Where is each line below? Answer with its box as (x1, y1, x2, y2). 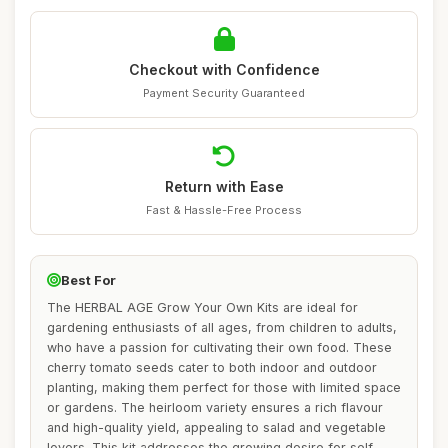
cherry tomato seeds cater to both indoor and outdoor (47, 360, 377, 375)
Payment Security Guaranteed (143, 86, 305, 100)
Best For (61, 272, 116, 288)
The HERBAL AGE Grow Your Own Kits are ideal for (47, 300, 358, 315)
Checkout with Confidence (128, 61, 320, 78)
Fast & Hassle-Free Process (146, 203, 302, 217)
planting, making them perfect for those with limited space (47, 380, 401, 395)
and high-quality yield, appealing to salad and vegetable (47, 420, 386, 435)
